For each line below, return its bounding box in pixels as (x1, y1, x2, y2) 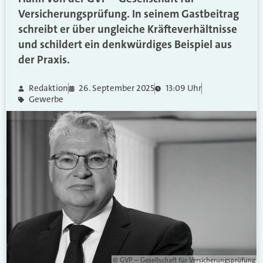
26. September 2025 (79, 82, 154, 94)
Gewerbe (28, 93, 63, 105)
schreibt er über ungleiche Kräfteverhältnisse (18, 22, 237, 36)
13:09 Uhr (165, 82, 201, 94)
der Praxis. (18, 52, 70, 67)
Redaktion (28, 82, 68, 94)
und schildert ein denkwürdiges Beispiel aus (18, 37, 232, 52)
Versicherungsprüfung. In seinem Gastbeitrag (18, 6, 239, 21)
